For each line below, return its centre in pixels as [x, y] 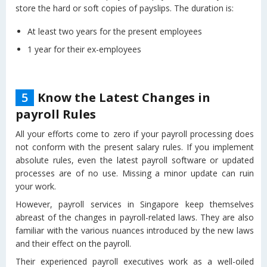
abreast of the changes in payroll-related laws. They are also [135, 217]
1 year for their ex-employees [84, 49]
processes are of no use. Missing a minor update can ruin [135, 173]
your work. [36, 186]
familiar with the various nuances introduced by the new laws [135, 230]
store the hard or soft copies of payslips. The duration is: [125, 8]
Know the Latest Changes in [124, 97]
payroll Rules [56, 114]
